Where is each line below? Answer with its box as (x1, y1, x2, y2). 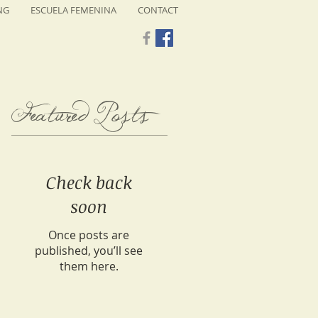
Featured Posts (11, 100, 148, 134)
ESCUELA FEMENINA (31, 4, 116, 16)
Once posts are (48, 227, 129, 243)
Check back (45, 170, 132, 194)
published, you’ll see (35, 243, 143, 258)
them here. (59, 258, 119, 274)
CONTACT (138, 4, 178, 16)
